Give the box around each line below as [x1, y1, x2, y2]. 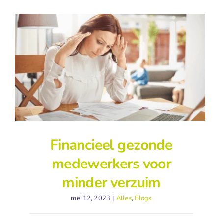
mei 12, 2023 [71, 194, 110, 203]
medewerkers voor [51, 154, 171, 174]
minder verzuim [62, 172, 161, 192]
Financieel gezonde [50, 135, 173, 155]
